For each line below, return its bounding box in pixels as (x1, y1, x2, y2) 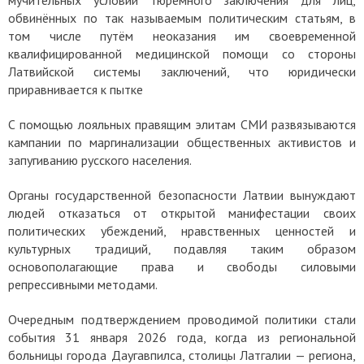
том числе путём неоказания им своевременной (8, 27, 356, 44)
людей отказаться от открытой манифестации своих (8, 204, 356, 221)
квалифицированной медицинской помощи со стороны (8, 45, 356, 62)
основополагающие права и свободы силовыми (8, 258, 356, 275)
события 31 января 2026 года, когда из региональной (8, 328, 356, 345)
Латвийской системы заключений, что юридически (8, 63, 356, 80)
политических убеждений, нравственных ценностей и (8, 222, 356, 239)
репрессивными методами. (8, 275, 160, 292)
